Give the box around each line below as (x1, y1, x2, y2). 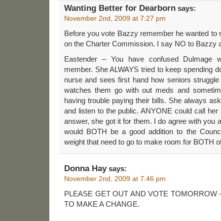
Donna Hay (64, 163, 107, 173)
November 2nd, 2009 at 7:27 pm (64, 14, 166, 22)
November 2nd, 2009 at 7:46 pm (64, 174, 166, 183)
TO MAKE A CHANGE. (64, 199, 140, 208)
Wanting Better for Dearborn (64, 3, 176, 13)
